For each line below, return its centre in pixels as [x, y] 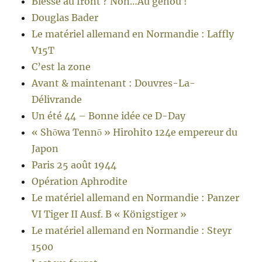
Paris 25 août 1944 [74, 165]
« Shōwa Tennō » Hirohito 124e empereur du [135, 132]
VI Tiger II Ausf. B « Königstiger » [109, 214]
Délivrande [57, 100]
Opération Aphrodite [80, 182]
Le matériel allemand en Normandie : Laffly [133, 34]
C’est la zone [61, 67]
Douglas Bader [65, 18]
